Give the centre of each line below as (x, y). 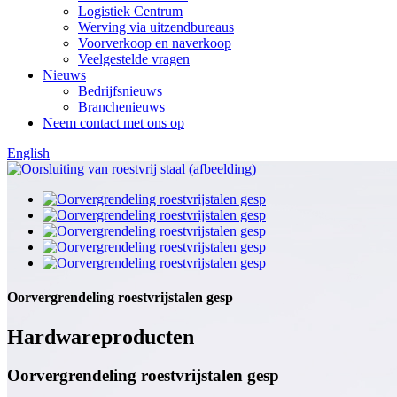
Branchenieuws (121, 107)
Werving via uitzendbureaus (156, 27)
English (28, 153)
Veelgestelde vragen (134, 59)
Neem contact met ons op (113, 123)
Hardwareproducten (101, 336)
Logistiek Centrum (130, 11)
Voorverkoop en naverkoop (155, 43)
